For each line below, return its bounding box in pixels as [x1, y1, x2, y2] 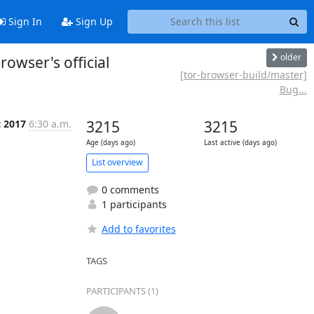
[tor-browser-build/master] [179, 67, 307, 81]
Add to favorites [101, 221, 176, 235]
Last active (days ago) [203, 137, 277, 147]
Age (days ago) [86, 137, 135, 147]
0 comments [98, 182, 159, 196]
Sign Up [72, 15, 113, 29]
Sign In [5, 15, 42, 29]
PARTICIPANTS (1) [86, 284, 158, 297]
